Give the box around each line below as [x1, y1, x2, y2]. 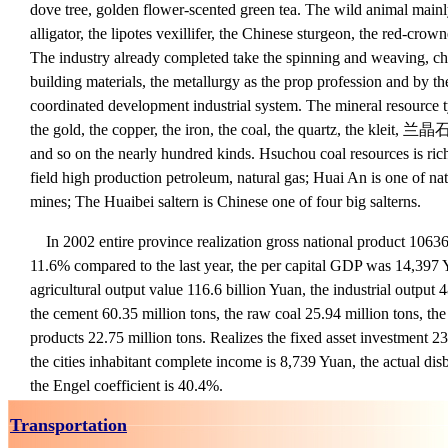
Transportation [10, 415, 127, 435]
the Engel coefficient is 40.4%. [30, 377, 223, 394]
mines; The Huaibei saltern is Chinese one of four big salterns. [30, 193, 421, 210]
